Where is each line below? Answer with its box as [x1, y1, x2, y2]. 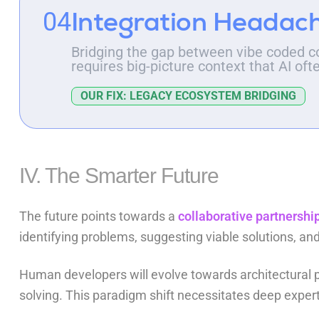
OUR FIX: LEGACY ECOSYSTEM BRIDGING [80, 89, 296, 103]
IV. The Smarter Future [19, 164, 219, 188]
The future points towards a [19, 209, 175, 224]
